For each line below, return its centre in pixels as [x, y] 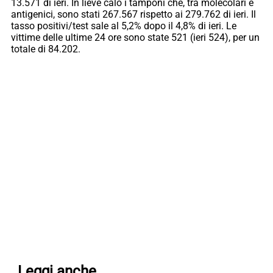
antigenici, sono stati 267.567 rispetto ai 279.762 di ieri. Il [133, 15]
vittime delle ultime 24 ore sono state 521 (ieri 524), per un [135, 38]
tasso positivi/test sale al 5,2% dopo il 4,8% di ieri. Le [124, 26]
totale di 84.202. [47, 49]
